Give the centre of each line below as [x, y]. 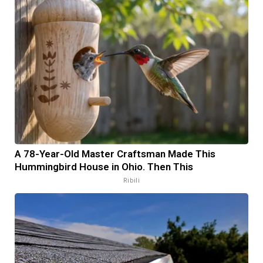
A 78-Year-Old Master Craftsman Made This [115, 154]
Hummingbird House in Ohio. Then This [104, 166]
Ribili [131, 180]
